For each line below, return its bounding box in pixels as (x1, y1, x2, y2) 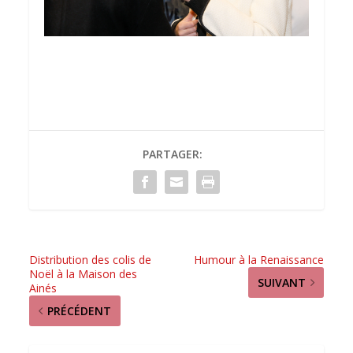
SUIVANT (257, 274, 306, 290)
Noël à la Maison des (29, 266, 138, 281)
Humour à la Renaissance (193, 251, 324, 267)
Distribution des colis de (29, 251, 152, 267)
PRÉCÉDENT (47, 303, 112, 318)
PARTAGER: (143, 146, 203, 162)
